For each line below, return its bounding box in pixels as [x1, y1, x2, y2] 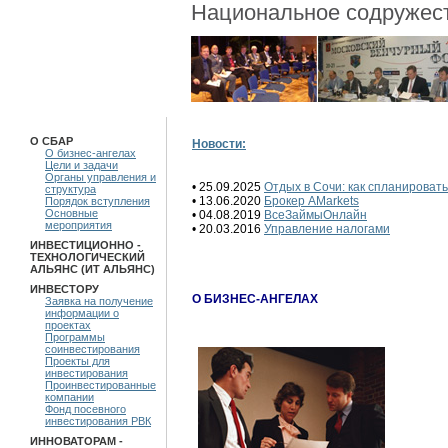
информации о [45, 307, 119, 319]
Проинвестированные [45, 379, 156, 391]
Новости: [192, 137, 246, 151]
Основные [45, 207, 98, 219]
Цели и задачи [45, 159, 118, 171]
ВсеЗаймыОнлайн [264, 207, 367, 222]
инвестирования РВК [45, 415, 151, 427]
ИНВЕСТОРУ [30, 283, 99, 295]
